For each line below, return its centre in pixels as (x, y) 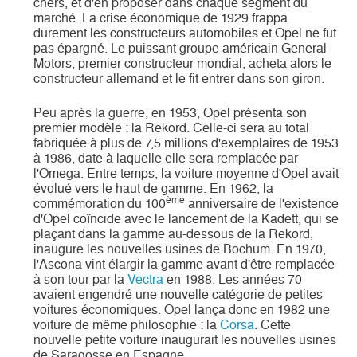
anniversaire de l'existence (262, 203)
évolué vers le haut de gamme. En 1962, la (154, 188)
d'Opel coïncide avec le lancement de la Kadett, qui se (186, 218)
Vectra (146, 279)
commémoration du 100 (100, 203)
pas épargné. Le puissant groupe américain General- (182, 48)
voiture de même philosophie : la (127, 324)
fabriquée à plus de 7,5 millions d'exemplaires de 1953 (186, 143)
